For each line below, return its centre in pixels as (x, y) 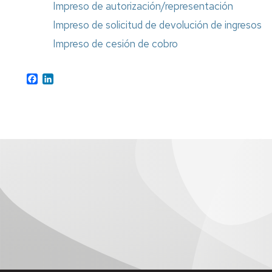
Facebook (58, 78)
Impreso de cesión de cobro (116, 44)
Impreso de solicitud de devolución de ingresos (158, 25)
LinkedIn (71, 78)
